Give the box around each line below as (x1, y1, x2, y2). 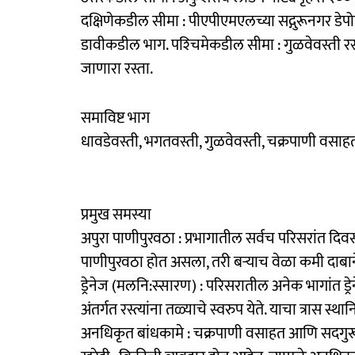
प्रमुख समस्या (81, 200, 151, 228)
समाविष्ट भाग (81, 104, 150, 132)
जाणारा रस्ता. (81, 55, 153, 82)
